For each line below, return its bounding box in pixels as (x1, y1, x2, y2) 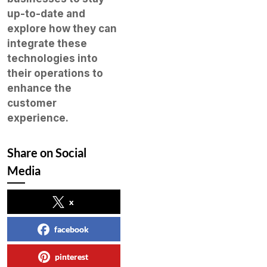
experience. (7, 111, 69, 124)
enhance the (7, 82, 72, 94)
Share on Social (7, 145, 86, 160)
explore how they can (7, 22, 117, 35)
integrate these (7, 37, 87, 49)
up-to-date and (7, 7, 85, 20)
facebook (54, 223, 89, 234)
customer (7, 97, 57, 109)
